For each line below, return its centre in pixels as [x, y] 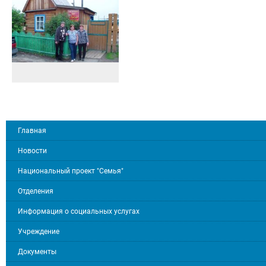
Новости [32, 151]
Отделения [36, 191]
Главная [32, 130]
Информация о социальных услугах [79, 211]
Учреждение [39, 231]
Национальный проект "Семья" [71, 171]
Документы [37, 251]
